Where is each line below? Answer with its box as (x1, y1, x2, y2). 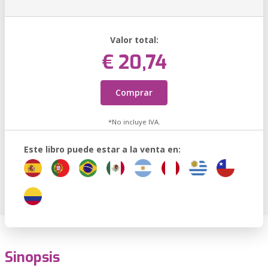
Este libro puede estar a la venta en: (24, 144, 181, 155)
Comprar (115, 87, 153, 98)
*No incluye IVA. (108, 117, 160, 126)
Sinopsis (5, 248, 60, 267)
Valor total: (109, 34, 159, 45)
